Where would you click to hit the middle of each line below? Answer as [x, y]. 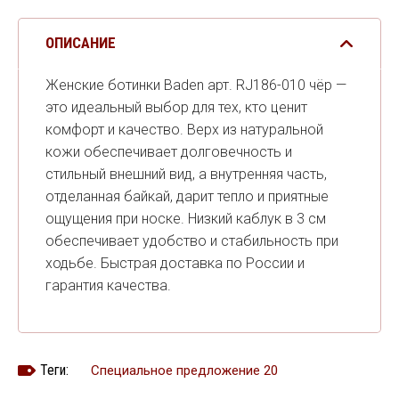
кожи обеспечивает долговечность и [169, 152]
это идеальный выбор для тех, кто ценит [176, 107]
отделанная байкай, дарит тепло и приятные [187, 196]
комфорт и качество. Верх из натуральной [184, 130]
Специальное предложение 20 [184, 370]
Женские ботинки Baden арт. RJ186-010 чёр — [196, 85]
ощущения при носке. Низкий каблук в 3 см [186, 219]
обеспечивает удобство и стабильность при [192, 241]
